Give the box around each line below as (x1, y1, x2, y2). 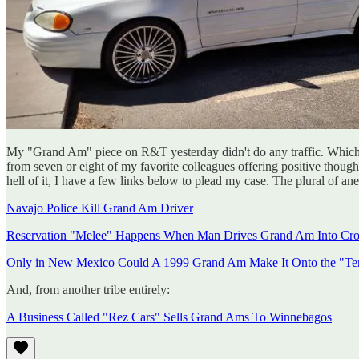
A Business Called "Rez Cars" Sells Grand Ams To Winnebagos (6, 309, 332, 324)
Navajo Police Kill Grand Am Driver (6, 200, 193, 215)
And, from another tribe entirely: (6, 282, 170, 296)
